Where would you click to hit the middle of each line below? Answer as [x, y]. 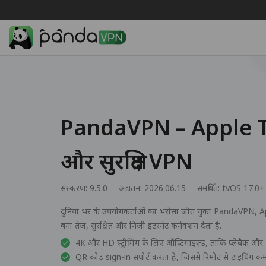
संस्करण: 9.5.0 [84, 188]
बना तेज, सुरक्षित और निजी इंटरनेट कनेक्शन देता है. [141, 225]
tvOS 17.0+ [243, 188]
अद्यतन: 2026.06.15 [152, 188]
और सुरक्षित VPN [126, 161]
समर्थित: [210, 188]
